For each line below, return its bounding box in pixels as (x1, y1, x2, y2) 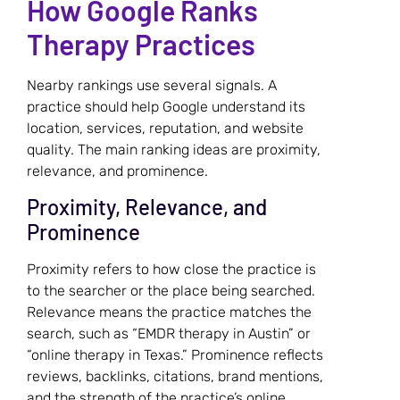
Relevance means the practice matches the (27, 304, 312, 321)
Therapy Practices (27, 26, 255, 61)
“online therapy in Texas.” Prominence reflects (27, 346, 323, 364)
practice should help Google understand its (27, 97, 305, 115)
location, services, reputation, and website (27, 119, 304, 137)
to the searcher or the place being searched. (27, 282, 315, 300)
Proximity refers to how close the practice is (27, 261, 316, 279)
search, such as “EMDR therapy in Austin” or (27, 325, 311, 343)
